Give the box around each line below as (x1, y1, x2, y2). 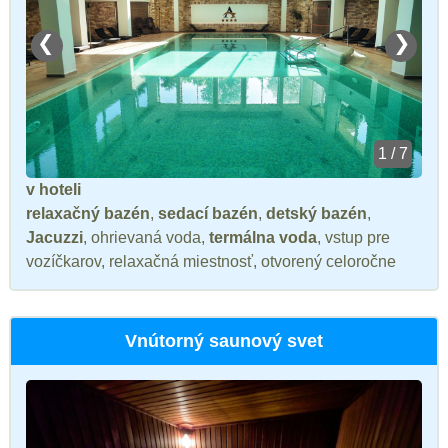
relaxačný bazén (26, 204, 150, 222)
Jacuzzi (26, 228, 83, 246)
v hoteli (26, 180, 81, 198)
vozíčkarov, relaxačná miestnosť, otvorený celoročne (26, 252, 396, 270)
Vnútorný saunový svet (125, 330, 323, 351)
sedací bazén (158, 204, 258, 222)
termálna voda (209, 228, 317, 246)
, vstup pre (317, 228, 390, 246)
